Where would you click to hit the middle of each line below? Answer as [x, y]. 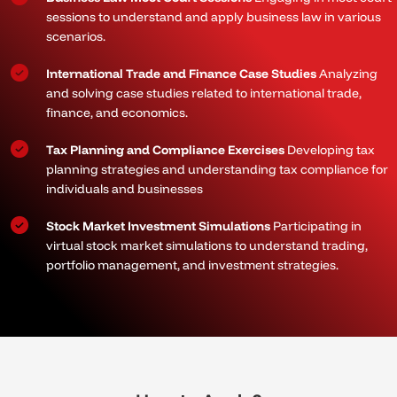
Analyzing [348, 74]
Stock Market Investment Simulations [158, 226]
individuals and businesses [125, 189]
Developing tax [330, 150]
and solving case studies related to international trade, [204, 93]
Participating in [316, 226]
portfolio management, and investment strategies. [192, 265]
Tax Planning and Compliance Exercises [165, 150]
